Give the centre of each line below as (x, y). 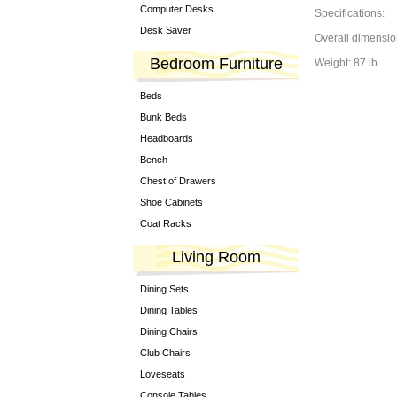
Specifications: (350, 13)
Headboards (167, 138)
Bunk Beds (163, 117)
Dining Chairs (169, 331)
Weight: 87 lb (346, 63)
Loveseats (163, 374)
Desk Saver (166, 30)
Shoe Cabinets (171, 202)
